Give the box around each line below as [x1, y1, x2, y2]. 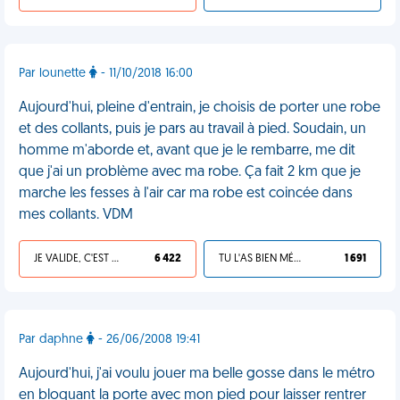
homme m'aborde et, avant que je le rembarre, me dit [19, 144, 355, 158]
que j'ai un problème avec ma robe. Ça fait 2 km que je [19, 165, 361, 179]
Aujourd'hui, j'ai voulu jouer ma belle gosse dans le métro [19, 367, 375, 381]
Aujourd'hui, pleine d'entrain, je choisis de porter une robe [19, 101, 380, 115]
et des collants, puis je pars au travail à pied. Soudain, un [19, 122, 366, 137]
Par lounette [19, 67, 89, 80]
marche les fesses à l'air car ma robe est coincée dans [19, 187, 353, 201]
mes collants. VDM [19, 208, 133, 222]
